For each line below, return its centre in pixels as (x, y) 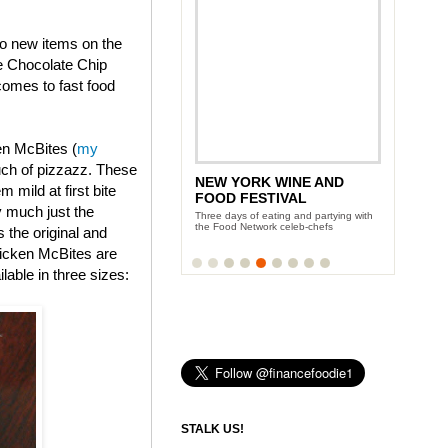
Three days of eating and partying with (284, 215)
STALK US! (212, 428)
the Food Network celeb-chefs (264, 226)
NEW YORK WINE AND (269, 181)
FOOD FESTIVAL (251, 197)
